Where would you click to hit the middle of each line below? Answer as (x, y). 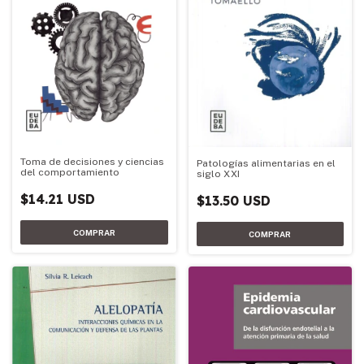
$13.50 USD (233, 201)
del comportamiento (70, 173)
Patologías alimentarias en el (266, 164)
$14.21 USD (58, 199)
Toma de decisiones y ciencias (92, 162)
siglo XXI (218, 174)
